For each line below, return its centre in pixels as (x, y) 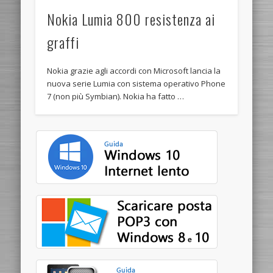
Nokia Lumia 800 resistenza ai (131, 19)
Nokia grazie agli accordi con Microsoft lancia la (134, 70)
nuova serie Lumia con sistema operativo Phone (136, 83)
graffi (63, 42)
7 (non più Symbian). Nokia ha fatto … (116, 96)
